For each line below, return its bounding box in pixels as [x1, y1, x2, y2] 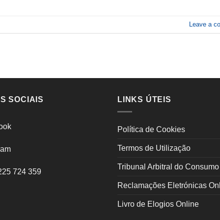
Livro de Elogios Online [117, 200, 199, 209]
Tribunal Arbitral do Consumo [117, 163, 219, 171]
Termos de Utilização [117, 144, 191, 153]
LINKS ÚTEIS [117, 95, 171, 104]
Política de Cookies [117, 125, 185, 134]
